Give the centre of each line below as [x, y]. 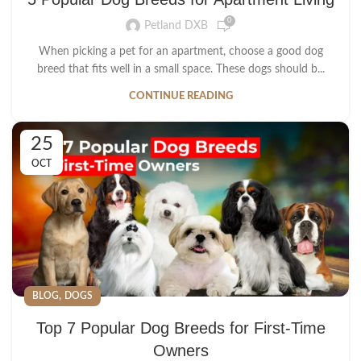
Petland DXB [176, 26]
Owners [180, 350]
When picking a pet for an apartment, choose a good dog [180, 51]
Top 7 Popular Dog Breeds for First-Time [180, 328]
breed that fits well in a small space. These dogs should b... [180, 69]
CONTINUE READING [180, 96]
